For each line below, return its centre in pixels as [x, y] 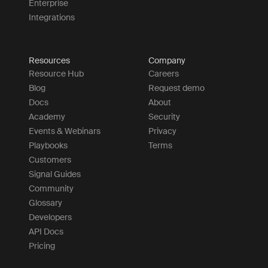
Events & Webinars [65, 131]
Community [51, 188]
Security [164, 116]
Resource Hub [56, 73]
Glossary [45, 202]
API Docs [46, 231]
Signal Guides [55, 174]
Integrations [52, 17]
